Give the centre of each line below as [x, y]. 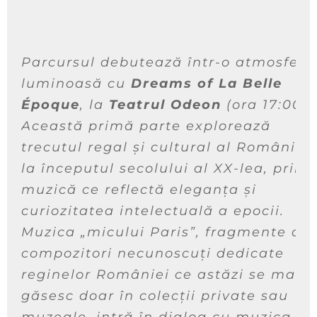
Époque [51, 105]
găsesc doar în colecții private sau [155, 296]
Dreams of [172, 84]
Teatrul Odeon [165, 105]
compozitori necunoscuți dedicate [153, 254]
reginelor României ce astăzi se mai [161, 275]
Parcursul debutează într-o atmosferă [168, 63]
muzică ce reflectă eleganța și [139, 190]
